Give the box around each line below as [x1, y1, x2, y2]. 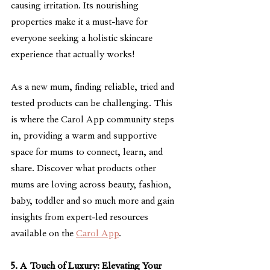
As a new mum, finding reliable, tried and [11, 82, 177, 93]
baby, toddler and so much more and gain [11, 196, 177, 207]
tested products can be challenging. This [11, 98, 175, 110]
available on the [11, 228, 76, 240]
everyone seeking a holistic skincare [11, 33, 155, 45]
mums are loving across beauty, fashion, [11, 180, 174, 191]
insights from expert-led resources [11, 212, 151, 224]
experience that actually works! [11, 49, 134, 61]
